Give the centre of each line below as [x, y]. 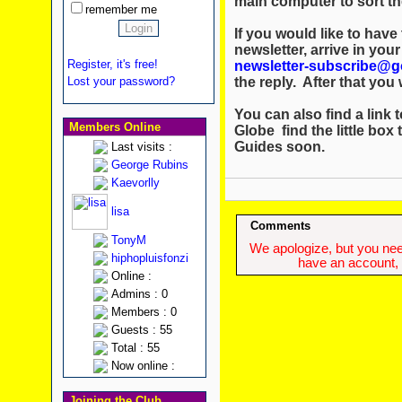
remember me [121, 9]
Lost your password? [121, 81]
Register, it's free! [112, 64]
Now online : [143, 366]
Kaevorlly [135, 183]
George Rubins [149, 165]
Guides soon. [279, 146]
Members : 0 [144, 312]
